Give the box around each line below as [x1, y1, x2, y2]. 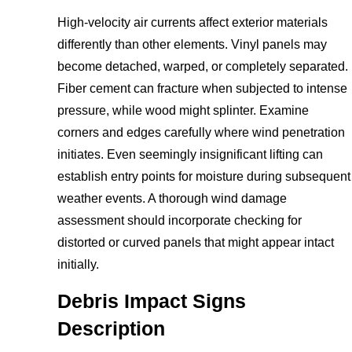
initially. [57, 257, 100, 271]
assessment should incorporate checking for [57, 213, 302, 227]
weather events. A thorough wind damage [57, 191, 288, 205]
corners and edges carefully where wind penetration [57, 125, 346, 139]
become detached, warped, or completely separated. [57, 59, 349, 73]
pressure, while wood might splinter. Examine [57, 103, 310, 117]
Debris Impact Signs [57, 291, 247, 313]
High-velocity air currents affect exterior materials [57, 15, 328, 29]
